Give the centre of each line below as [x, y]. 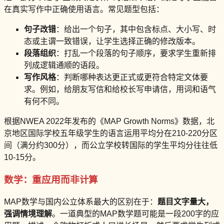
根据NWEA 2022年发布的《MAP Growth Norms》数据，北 [109, 121]
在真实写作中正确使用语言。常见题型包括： [84, 9]
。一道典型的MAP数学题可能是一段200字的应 [135, 213]
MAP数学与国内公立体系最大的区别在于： [81, 201]
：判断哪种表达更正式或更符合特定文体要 [132, 77]
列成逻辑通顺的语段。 [64, 65]
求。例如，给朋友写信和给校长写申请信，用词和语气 [120, 89]
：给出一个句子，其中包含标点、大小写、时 [136, 29]
